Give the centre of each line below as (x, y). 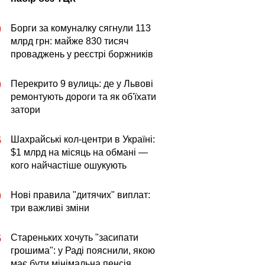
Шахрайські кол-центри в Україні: (83, 139)
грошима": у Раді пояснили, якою (83, 251)
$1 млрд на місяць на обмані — (79, 152)
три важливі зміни (50, 208)
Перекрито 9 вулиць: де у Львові (82, 84)
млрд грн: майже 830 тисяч (70, 41)
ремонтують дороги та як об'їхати (83, 97)
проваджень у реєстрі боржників (82, 54)
